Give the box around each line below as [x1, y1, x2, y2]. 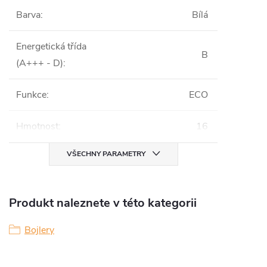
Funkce [16, 88, 46, 101]
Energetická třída [16, 40, 86, 53]
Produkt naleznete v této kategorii [9, 195, 197, 211]
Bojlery [24, 223, 54, 237]
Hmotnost [16, 120, 58, 133]
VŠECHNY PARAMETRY [66, 149, 145, 159]
